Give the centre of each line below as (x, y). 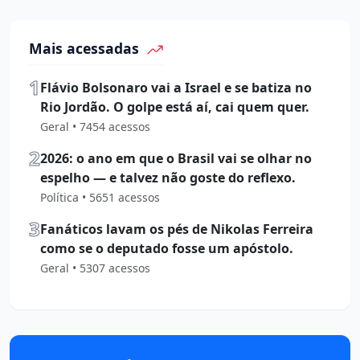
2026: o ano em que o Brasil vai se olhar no (176, 158)
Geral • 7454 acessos (95, 126)
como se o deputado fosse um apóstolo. (167, 248)
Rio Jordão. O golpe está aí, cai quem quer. (175, 106)
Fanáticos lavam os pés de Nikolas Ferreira (177, 229)
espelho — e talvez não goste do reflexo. (168, 177)
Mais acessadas (86, 48)
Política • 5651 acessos (100, 197)
